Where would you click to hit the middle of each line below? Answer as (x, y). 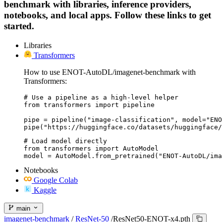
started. (19, 26)
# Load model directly (65, 141)
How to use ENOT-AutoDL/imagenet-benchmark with (110, 72)
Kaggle (45, 190)
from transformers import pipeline (89, 105)
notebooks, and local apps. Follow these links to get (108, 15)
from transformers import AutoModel (91, 148)
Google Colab (56, 180)
